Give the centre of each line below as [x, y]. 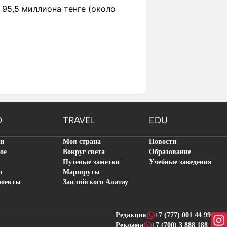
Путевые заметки [91, 162]
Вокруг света [84, 152]
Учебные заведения [180, 162]
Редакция [131, 215]
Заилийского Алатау [96, 182]
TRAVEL [79, 120]
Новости [163, 142]
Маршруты [81, 172]
